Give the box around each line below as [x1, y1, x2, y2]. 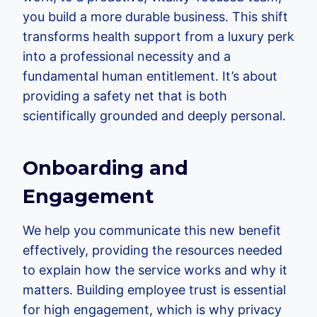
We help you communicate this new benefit [23, 222, 281, 238]
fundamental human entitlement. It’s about [23, 68, 277, 83]
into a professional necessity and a [23, 48, 231, 64]
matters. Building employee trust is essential [23, 282, 286, 297]
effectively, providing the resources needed [23, 242, 282, 258]
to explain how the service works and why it [23, 262, 287, 277]
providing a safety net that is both [23, 88, 227, 103]
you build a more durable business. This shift [23, 8, 288, 24]
